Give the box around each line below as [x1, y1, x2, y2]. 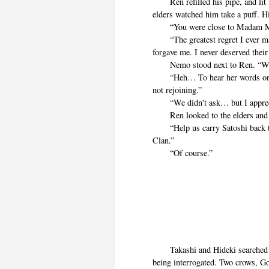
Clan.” [153, 134, 175, 147]
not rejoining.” [153, 84, 202, 96]
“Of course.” [153, 147, 213, 159]
